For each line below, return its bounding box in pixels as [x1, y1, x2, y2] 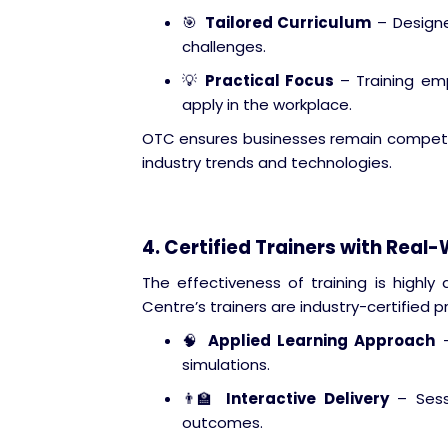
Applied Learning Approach [207, 330, 436, 351]
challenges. [182, 36, 266, 57]
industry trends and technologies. [142, 152, 392, 173]
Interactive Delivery [225, 388, 389, 409]
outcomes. [182, 412, 263, 433]
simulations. [182, 354, 270, 375]
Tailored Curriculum [204, 12, 372, 33]
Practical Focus [205, 70, 335, 91]
